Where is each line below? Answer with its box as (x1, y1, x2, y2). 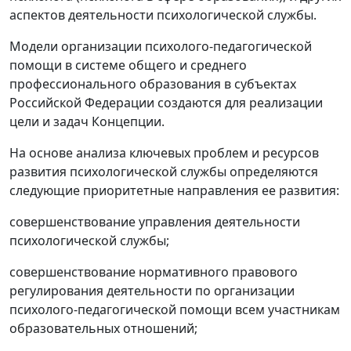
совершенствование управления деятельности (9, 213, 300, 231)
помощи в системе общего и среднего (9, 56, 247, 74)
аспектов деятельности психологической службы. (9, 6, 317, 24)
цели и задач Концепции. (9, 113, 165, 131)
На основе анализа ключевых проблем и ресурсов (9, 144, 319, 162)
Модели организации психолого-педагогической (9, 38, 312, 56)
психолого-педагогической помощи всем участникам (9, 301, 340, 319)
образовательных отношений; (9, 320, 197, 338)
